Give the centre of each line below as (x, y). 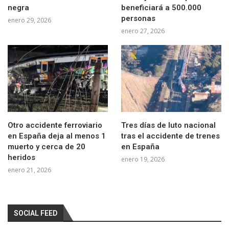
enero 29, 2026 (29, 20)
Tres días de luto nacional (168, 125)
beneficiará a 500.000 (161, 8)
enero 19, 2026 (143, 159)
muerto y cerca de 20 (47, 147)
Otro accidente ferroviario (55, 125)
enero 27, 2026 (143, 31)
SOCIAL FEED (36, 213)
